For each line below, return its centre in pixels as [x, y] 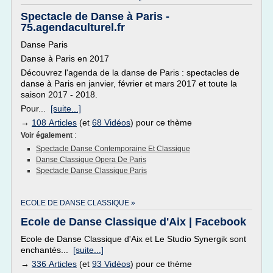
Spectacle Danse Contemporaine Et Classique [113, 149]
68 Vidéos [111, 122]
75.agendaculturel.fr [73, 27]
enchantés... [47, 250]
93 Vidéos [111, 264]
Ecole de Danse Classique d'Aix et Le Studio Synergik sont [133, 239]
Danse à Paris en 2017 [65, 58]
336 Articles [54, 264]
